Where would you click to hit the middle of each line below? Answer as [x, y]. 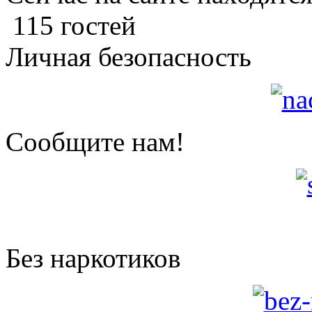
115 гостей [74, 25]
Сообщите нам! [95, 141]
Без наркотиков [93, 258]
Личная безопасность [128, 56]
